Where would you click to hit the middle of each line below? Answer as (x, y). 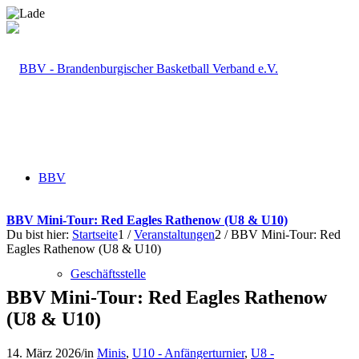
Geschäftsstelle (108, 274)
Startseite (95, 234)
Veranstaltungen (174, 234)
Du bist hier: (38, 234)
